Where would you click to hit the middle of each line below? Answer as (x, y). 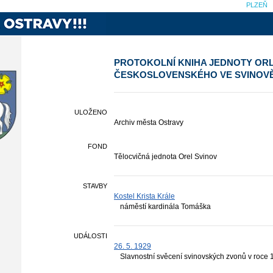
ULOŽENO (91, 112)
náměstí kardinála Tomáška (165, 207)
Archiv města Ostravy (149, 122)
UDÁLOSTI (90, 236)
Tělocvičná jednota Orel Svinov (165, 157)
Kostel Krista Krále (144, 196)
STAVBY (95, 186)
